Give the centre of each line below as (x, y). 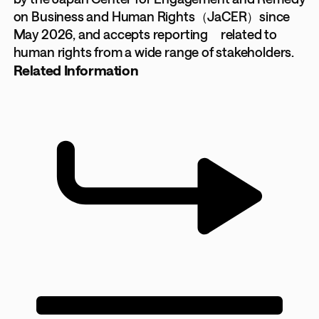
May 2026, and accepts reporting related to (145, 35)
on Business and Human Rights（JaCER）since (152, 17)
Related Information (76, 70)
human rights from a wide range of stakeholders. (154, 52)
